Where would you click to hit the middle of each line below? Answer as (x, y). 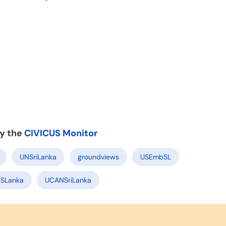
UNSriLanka (38, 157)
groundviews (98, 157)
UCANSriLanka (68, 180)
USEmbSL (156, 157)
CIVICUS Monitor (61, 133)
